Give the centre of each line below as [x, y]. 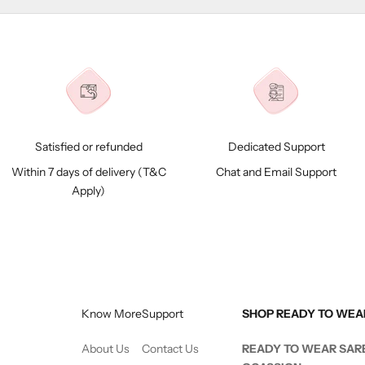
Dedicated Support [276, 147]
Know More [111, 314]
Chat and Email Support [277, 172]
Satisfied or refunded [88, 147]
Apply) [89, 191]
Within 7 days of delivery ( [77, 172]
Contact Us [170, 349]
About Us [105, 349]
